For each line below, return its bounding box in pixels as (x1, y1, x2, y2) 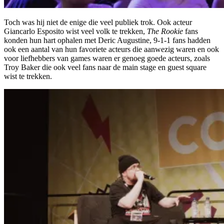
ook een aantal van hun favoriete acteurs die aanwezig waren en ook (4, 44, 219, 53)
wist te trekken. (4, 71, 52, 80)
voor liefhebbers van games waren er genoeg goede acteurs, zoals (4, 53, 210, 62)
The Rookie (147, 26, 185, 35)
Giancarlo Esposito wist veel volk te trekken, (4, 26, 147, 35)
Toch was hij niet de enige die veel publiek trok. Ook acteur (4, 17, 192, 26)
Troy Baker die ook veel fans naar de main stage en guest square (4, 62, 206, 71)
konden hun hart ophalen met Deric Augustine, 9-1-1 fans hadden (4, 35, 210, 44)
